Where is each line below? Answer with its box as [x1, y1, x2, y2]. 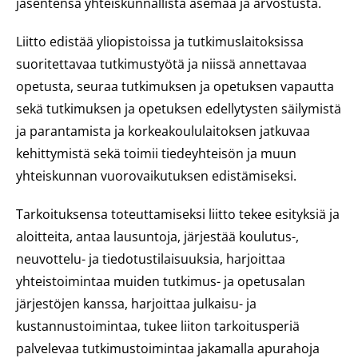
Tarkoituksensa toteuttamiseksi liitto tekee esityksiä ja [16, 205, 340, 223]
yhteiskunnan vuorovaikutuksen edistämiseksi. [16, 167, 296, 185]
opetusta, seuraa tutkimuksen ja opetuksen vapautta [16, 78, 334, 95]
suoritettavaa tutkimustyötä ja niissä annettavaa [16, 55, 307, 73]
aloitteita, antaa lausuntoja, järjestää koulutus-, [16, 228, 299, 245]
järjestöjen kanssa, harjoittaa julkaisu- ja [16, 295, 257, 312]
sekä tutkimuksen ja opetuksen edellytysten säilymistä [16, 100, 341, 117]
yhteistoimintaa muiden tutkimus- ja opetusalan [16, 272, 305, 290]
